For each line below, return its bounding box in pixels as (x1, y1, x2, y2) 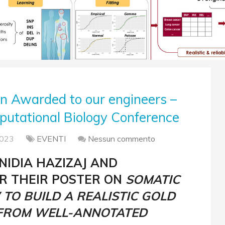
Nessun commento (88, 134, 155, 144)
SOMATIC (122, 172, 180, 187)
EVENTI (37, 134, 66, 144)
